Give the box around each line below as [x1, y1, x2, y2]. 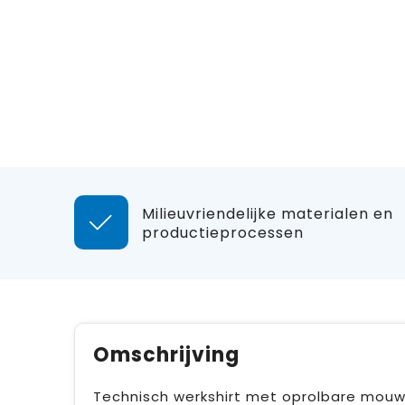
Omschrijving [92, 341, 240, 369]
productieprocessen [141, 222, 304, 243]
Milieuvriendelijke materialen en [141, 203, 393, 224]
